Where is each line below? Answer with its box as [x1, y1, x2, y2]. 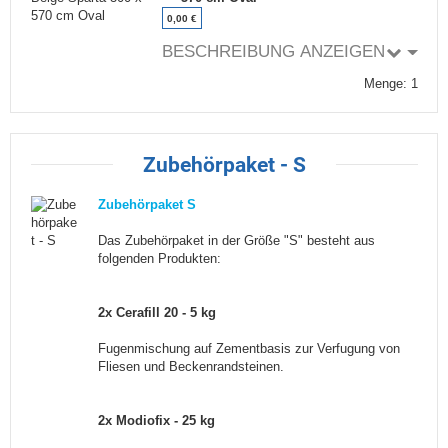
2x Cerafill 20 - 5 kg [98, 304, 217, 320]
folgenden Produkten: [98, 250, 222, 266]
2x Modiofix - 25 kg [98, 412, 216, 428]
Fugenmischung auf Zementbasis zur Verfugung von [98, 340, 401, 356]
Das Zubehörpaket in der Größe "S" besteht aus [98, 232, 376, 248]
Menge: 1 [363, 75, 418, 91]
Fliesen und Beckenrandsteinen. [98, 358, 285, 374]
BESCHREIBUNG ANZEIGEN [161, 42, 385, 62]
